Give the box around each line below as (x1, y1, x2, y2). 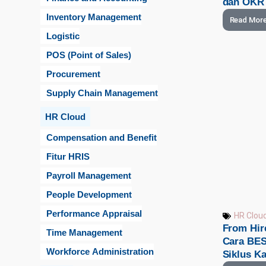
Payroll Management (46, 170, 131, 180)
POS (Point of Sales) (46, 49, 131, 60)
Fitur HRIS (46, 151, 90, 161)
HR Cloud (45, 111, 85, 122)
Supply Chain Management (46, 87, 158, 98)
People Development (46, 189, 132, 199)
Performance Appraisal (46, 208, 142, 218)
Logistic (46, 30, 80, 41)
